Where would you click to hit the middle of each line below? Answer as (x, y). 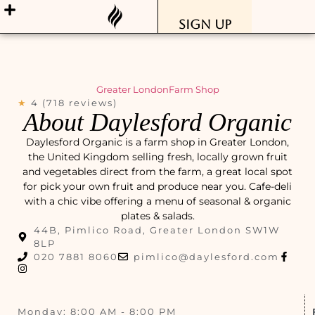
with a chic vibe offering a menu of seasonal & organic (157, 201)
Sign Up (205, 24)
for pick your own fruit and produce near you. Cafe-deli (157, 186)
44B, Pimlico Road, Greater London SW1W (156, 230)
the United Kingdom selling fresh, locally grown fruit (157, 156)
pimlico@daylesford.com (206, 256)
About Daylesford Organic (157, 122)
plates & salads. (157, 216)
